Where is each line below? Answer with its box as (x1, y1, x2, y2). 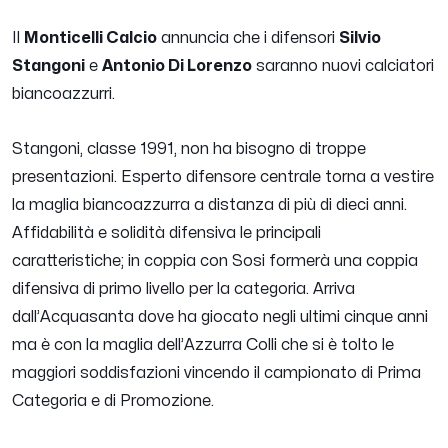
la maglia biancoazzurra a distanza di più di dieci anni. (12, 197, 407, 214)
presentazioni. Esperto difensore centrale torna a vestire (12, 169, 434, 186)
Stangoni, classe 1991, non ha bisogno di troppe (12, 141, 366, 158)
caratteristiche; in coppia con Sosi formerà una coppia (12, 253, 418, 270)
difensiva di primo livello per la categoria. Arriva (12, 281, 355, 298)
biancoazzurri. (12, 86, 115, 103)
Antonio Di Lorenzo (102, 58, 252, 75)
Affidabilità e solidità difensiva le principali (12, 225, 321, 242)
